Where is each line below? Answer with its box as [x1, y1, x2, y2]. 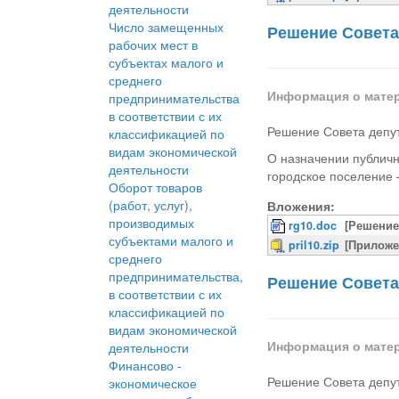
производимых [109, 214, 194, 232]
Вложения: [267, 197, 336, 216]
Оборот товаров [109, 178, 202, 197]
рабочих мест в [109, 36, 198, 54]
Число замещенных [109, 18, 224, 37]
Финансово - [109, 356, 182, 375]
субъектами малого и [109, 232, 233, 250]
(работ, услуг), [109, 196, 192, 215]
